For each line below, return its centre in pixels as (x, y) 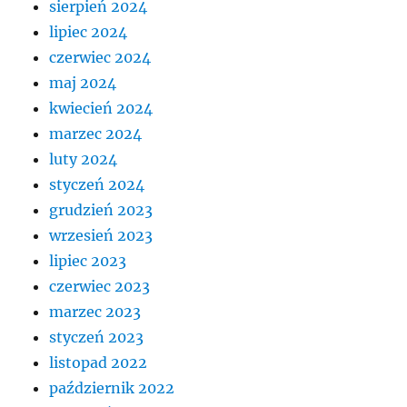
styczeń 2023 (97, 338)
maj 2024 (83, 83)
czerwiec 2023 (100, 287)
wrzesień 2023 (101, 236)
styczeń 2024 (97, 185)
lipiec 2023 (88, 261)
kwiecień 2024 (101, 109)
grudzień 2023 (101, 210)
